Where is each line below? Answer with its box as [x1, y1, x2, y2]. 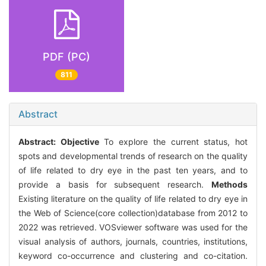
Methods [211, 179, 248, 190]
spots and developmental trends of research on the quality [18, 151, 248, 161]
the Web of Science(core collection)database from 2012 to [18, 208, 248, 218]
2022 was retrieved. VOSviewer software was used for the [18, 222, 248, 233]
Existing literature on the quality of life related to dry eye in [18, 194, 248, 204]
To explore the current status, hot [99, 137, 248, 147]
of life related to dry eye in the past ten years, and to [18, 165, 248, 176]
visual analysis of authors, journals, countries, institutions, [18, 236, 248, 247]
